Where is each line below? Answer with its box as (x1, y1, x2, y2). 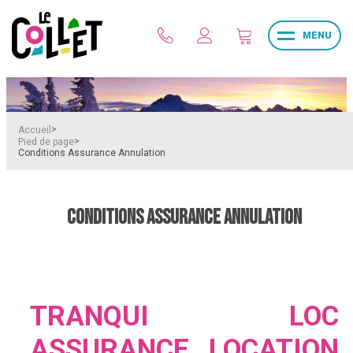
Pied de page (18, 136, 74, 147)
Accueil (18, 124, 51, 136)
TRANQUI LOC (30, 299, 339, 333)
